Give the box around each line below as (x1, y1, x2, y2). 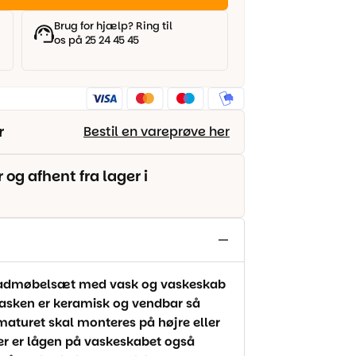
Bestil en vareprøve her (83, 123, 230, 140)
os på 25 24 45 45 (54, 33, 139, 47)
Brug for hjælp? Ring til (54, 19, 172, 33)
